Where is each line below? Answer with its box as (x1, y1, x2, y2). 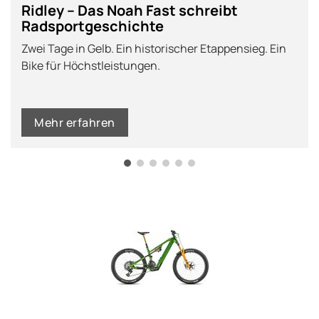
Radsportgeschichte (21, 16, 164, 36)
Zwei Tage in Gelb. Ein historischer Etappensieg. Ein (21, 41, 286, 57)
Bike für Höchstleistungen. (21, 58, 160, 74)
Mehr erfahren (34, 115, 115, 131)
